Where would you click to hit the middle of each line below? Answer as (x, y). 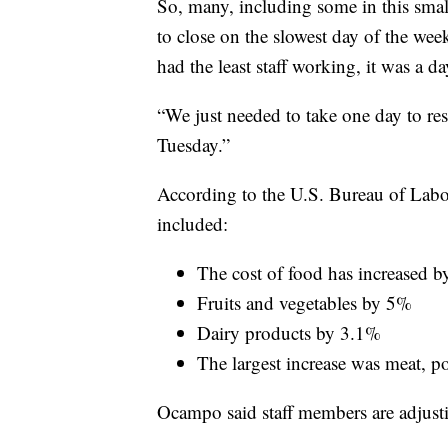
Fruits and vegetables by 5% (307, 302)
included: (192, 223)
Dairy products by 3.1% (289, 332)
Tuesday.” (193, 144)
